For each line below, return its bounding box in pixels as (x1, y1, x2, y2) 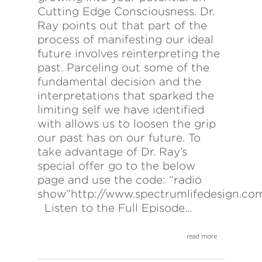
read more (187, 232, 217, 241)
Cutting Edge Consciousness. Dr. (37, 5, 215, 18)
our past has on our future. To (37, 132, 201, 144)
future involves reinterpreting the (37, 47, 220, 60)
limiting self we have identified (37, 104, 204, 116)
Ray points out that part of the (37, 19, 207, 32)
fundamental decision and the (37, 75, 201, 88)
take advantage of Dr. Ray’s (37, 146, 187, 158)
